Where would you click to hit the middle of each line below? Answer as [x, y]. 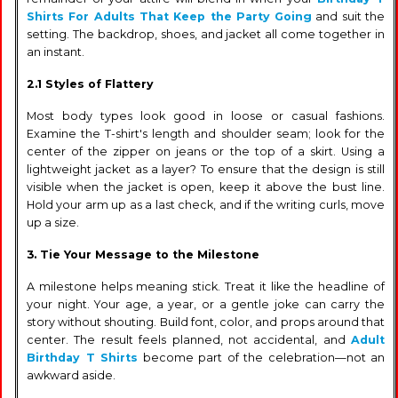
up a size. [53, 222]
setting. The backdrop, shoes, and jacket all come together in [206, 34]
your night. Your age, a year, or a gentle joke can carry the [206, 304]
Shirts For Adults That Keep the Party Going [170, 16]
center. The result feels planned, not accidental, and [189, 339]
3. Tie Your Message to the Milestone [143, 254]
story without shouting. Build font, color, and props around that [206, 322]
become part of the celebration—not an [261, 357]
